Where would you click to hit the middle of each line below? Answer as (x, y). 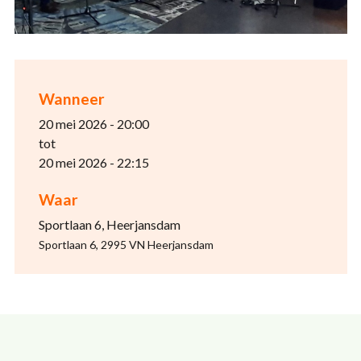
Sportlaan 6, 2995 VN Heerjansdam (126, 245)
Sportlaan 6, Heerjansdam (109, 225)
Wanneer (71, 99)
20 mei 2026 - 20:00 (93, 124)
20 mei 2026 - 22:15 (93, 163)
